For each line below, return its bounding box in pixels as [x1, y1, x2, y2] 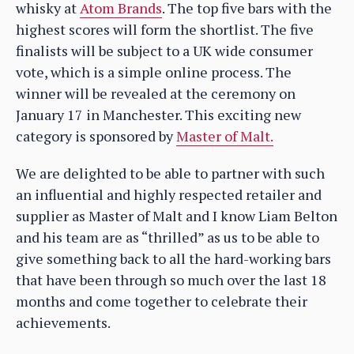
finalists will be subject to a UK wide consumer [16, 41, 313, 61]
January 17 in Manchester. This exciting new [16, 105, 301, 125]
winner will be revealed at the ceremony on [16, 84, 296, 104]
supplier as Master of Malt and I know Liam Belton [16, 206, 337, 226]
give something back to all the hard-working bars [16, 249, 331, 269]
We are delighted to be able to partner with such [16, 164, 325, 183]
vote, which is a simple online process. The [16, 62, 292, 82]
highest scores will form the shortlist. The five [16, 20, 314, 40]
